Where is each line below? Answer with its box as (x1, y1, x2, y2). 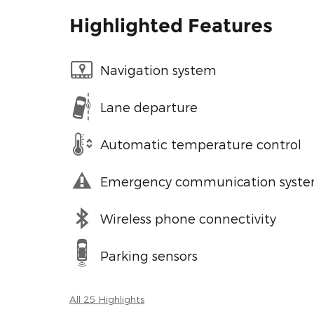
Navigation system (100, 62, 217, 77)
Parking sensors (100, 247, 198, 263)
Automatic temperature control (100, 136, 301, 151)
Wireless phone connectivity (100, 210, 276, 226)
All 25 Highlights (69, 293, 144, 306)
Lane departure (100, 99, 198, 114)
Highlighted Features (69, 14, 273, 38)
